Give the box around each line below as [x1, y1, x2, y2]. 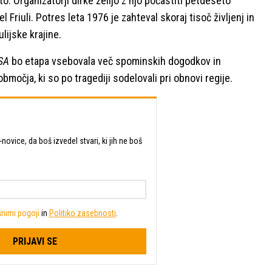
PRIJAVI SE [13, 235, 57, 247]
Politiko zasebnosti [49, 208, 116, 218]
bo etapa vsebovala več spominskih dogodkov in [9, 54, 221, 67]
